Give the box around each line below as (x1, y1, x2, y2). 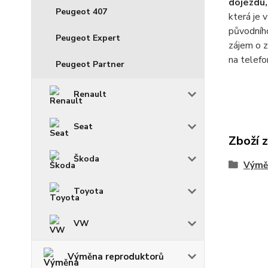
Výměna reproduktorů (68, 251, 164, 263)
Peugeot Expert (56, 32, 120, 44)
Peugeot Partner (56, 59, 124, 71)
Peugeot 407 (56, 6, 107, 18)
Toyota (74, 185, 103, 197)
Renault (74, 89, 106, 100)
